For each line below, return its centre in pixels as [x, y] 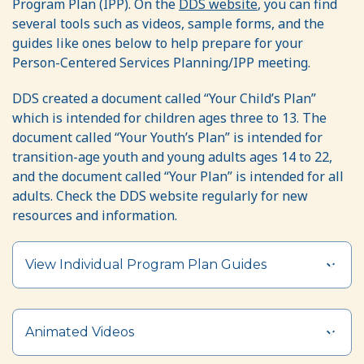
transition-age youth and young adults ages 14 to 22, [172, 157]
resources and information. [95, 216]
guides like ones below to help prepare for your [158, 43]
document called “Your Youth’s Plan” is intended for [167, 138]
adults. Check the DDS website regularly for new [160, 196]
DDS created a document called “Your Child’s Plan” [164, 99]
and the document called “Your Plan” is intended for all [178, 177]
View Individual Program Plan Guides [146, 265]
